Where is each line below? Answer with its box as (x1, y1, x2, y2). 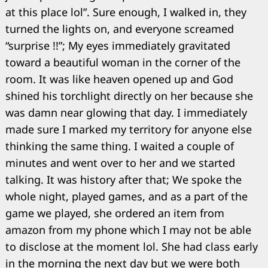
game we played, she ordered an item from (5, 206, 224, 221)
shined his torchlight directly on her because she (5, 89, 253, 103)
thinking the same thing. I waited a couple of (5, 139, 234, 154)
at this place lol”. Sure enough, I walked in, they (5, 5, 246, 20)
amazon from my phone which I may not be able (5, 223, 251, 237)
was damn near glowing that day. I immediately (5, 105, 247, 120)
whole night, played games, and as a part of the (5, 189, 248, 204)
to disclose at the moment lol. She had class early (5, 239, 258, 254)
